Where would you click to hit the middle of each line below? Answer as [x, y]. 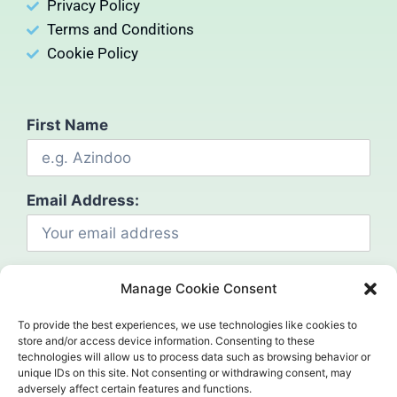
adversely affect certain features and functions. [135, 389]
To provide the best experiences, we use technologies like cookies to [187, 325]
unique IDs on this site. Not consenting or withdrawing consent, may [185, 373]
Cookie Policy [92, 54]
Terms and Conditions [120, 30]
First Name [67, 125]
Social [340, 367]
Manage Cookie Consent [198, 288]
